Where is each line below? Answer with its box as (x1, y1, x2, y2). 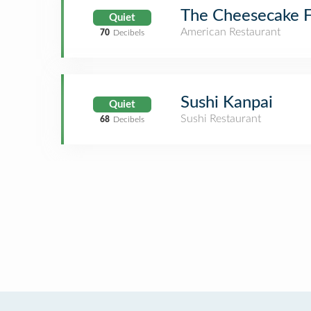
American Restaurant (180, 26, 280, 37)
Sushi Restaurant (180, 113, 261, 124)
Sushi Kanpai (180, 94, 273, 111)
